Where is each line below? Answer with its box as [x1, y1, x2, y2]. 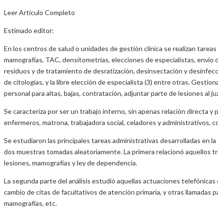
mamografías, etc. [4, 199, 57, 207]
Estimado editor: [4, 26, 54, 35]
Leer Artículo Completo [4, 8, 75, 17]
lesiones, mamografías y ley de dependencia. [4, 159, 137, 167]
